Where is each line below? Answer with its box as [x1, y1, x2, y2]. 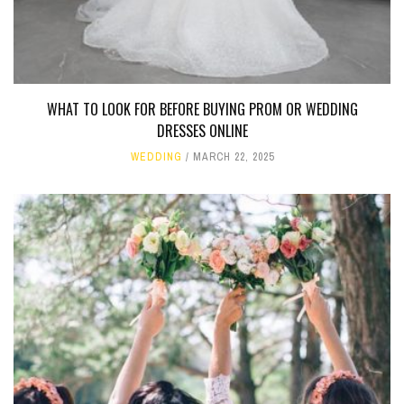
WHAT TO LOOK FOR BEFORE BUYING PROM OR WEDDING [46, 98, 358, 121]
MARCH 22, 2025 [192, 150, 274, 165]
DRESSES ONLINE [156, 120, 248, 142]
